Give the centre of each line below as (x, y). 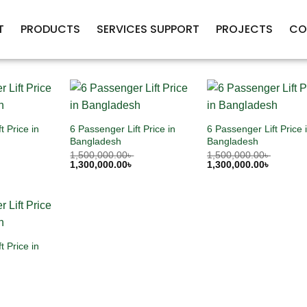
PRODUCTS (50, 29)
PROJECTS (244, 29)
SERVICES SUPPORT (148, 29)
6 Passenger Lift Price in (123, 128)
